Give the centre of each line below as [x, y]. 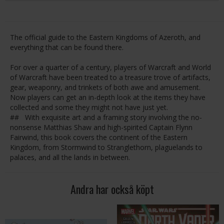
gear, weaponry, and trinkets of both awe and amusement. [105, 87]
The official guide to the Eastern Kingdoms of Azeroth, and [105, 37]
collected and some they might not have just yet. [89, 107]
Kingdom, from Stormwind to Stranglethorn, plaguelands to [106, 147]
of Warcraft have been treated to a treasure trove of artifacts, [110, 77]
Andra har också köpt [112, 189]
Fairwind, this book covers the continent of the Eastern [99, 137]
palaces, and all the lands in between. [70, 157]
